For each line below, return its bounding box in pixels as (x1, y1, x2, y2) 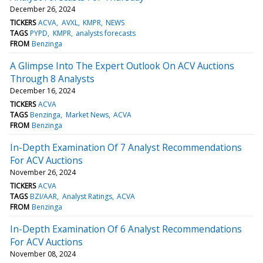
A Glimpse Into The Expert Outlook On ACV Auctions (10, 59, 234, 72)
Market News (65, 109, 109, 120)
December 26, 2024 (10, 4, 75, 14)
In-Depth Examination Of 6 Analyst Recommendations (10, 222, 242, 235)
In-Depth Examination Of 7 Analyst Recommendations (10, 140, 242, 154)
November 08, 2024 (10, 248, 76, 259)
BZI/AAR (30, 191, 58, 201)
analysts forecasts (75, 28, 136, 38)
